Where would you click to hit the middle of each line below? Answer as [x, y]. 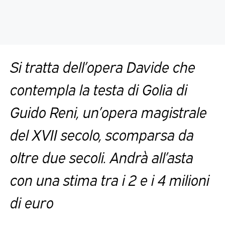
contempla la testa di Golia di [99, 88]
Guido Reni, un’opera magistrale [108, 111]
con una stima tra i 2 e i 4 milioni [110, 179]
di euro [32, 201]
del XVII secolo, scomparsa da [102, 134]
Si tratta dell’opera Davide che [103, 66]
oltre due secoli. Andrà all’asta [102, 156]
